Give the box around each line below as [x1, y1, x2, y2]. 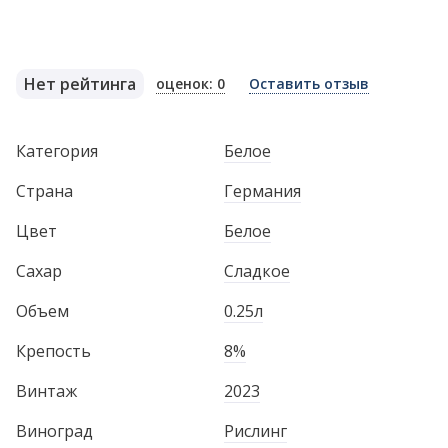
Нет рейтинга [24, 73, 136, 95]
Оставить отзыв [249, 73, 369, 93]
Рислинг [224, 420, 287, 442]
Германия [224, 180, 301, 202]
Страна [16, 180, 73, 202]
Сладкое [224, 260, 290, 282]
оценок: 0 [156, 73, 225, 93]
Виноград [16, 420, 93, 442]
